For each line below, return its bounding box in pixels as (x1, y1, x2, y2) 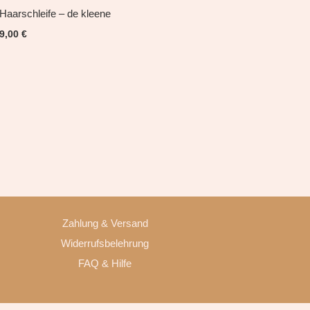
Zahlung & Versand (62, 217, 148, 230)
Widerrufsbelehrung (61, 237, 149, 250)
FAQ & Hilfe (78, 257, 132, 270)
